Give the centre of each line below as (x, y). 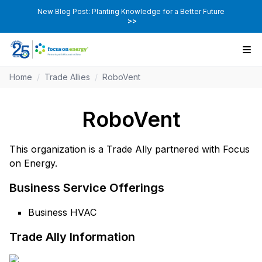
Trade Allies (67, 77)
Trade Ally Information (72, 237)
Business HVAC (62, 213)
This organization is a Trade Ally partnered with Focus (130, 149)
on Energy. (33, 163)
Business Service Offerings (87, 188)
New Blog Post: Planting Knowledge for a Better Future (131, 11)
